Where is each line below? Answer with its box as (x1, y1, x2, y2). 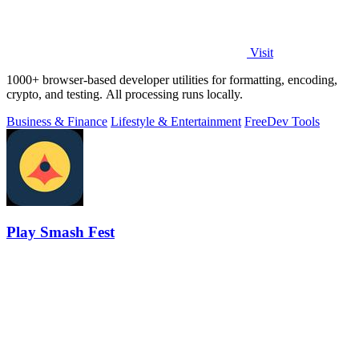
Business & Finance (6, 114, 107, 128)
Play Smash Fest (6, 224, 115, 241)
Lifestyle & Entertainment (111, 114, 241, 128)
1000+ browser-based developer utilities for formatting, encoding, (6, 72, 337, 87)
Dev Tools (267, 114, 320, 128)
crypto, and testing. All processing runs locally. (6, 87, 243, 101)
